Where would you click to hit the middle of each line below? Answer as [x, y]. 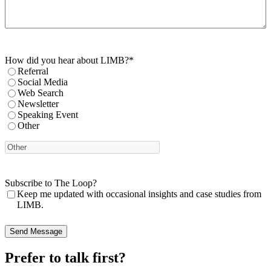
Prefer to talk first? [65, 258]
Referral [33, 71]
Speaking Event [48, 115]
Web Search [41, 93]
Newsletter [38, 104]
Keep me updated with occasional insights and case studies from [139, 194]
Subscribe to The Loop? [51, 183]
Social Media [43, 82]
